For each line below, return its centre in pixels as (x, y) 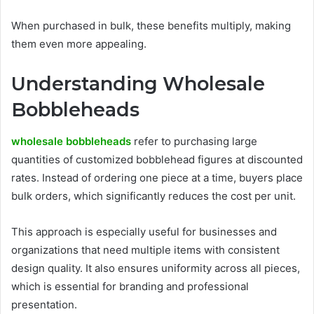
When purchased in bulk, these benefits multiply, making (151, 26)
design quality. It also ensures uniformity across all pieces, (156, 268)
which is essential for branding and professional (130, 286)
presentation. (44, 304)
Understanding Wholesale (138, 84)
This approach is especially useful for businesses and (144, 231)
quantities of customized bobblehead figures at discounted (157, 159)
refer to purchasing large (194, 141)
